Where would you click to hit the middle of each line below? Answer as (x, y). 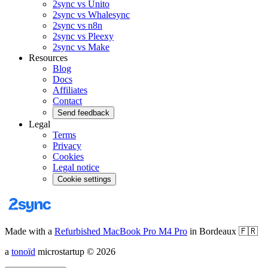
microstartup (61, 251)
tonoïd (23, 251)
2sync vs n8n (77, 25)
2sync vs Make (81, 47)
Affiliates (70, 90)
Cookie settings (84, 179)
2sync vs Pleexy (83, 36)
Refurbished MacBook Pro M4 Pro (121, 231)
